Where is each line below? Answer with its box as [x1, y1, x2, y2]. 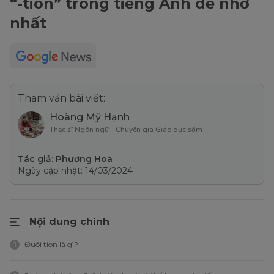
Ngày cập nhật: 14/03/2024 [18, 165, 133, 176]
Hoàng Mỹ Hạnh [50, 111, 130, 123]
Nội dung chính [29, 216, 109, 228]
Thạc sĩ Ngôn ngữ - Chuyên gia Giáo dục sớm [50, 125, 202, 135]
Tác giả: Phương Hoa [18, 154, 113, 165]
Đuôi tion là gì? [24, 240, 78, 249]
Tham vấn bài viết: [18, 92, 105, 104]
